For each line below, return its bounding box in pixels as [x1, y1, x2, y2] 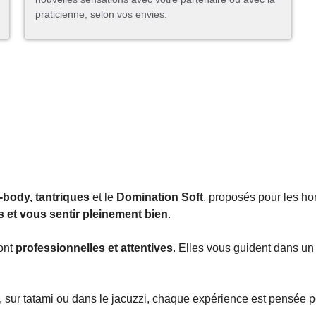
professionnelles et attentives [16, 242, 173, 255]
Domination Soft [116, 191, 203, 204]
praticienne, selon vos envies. [35, 8, 167, 20]
